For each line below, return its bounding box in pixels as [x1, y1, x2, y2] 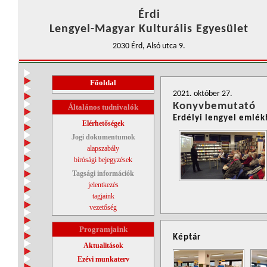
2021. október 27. [173, 89, 232, 98]
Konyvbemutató [173, 101, 256, 112]
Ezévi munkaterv [77, 255, 129, 263]
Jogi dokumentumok [71, 133, 135, 141]
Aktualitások [83, 241, 123, 250]
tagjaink [92, 192, 114, 200]
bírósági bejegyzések [74, 156, 132, 164]
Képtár [173, 233, 201, 242]
